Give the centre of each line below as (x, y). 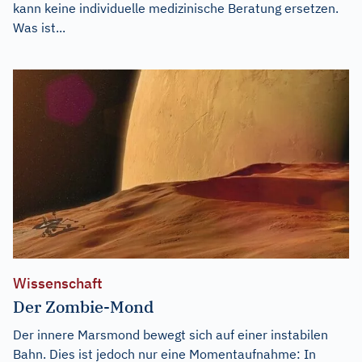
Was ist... (39, 27)
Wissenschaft (58, 283)
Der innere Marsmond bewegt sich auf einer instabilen (170, 334)
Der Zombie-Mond (83, 306)
